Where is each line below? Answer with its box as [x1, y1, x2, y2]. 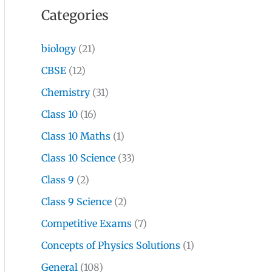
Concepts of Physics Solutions [41, 239, 180, 252]
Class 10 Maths [41, 130, 110, 143]
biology [41, 42, 76, 55]
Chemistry [41, 86, 90, 99]
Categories [41, 7, 109, 24]
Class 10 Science [41, 152, 115, 165]
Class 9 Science [41, 195, 112, 208]
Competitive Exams [41, 217, 132, 230]
